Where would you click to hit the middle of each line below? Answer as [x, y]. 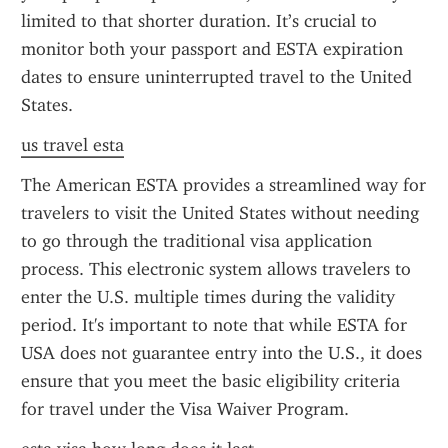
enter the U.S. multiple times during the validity [208, 297]
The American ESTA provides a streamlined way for [223, 185]
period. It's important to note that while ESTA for [214, 325]
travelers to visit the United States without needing [220, 213]
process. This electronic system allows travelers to [216, 269]
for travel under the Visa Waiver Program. [185, 409]
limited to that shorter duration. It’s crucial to [199, 21]
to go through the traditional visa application [196, 241]
